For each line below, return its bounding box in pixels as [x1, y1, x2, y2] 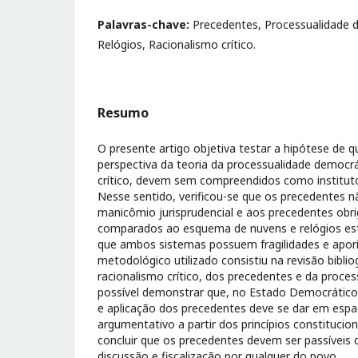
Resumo [97, 104, 149, 121]
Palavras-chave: [97, 17, 193, 32]
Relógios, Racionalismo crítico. [97, 37, 256, 52]
